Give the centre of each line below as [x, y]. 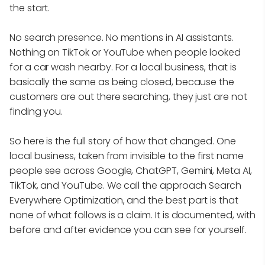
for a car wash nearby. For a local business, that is [123, 67]
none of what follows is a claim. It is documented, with [132, 215]
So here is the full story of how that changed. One [123, 141]
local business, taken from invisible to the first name [127, 156]
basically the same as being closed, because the [122, 82]
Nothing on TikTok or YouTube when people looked [125, 52]
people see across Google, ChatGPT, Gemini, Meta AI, [131, 171]
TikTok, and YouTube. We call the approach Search [125, 185]
